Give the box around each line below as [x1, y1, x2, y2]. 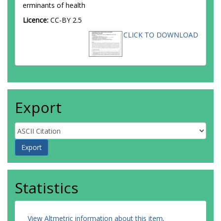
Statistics [15, 178, 78, 198]
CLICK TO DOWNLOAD [123, 30, 198, 39]
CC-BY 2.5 [50, 15, 82, 25]
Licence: [23, 15, 50, 25]
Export [15, 97, 62, 117]
